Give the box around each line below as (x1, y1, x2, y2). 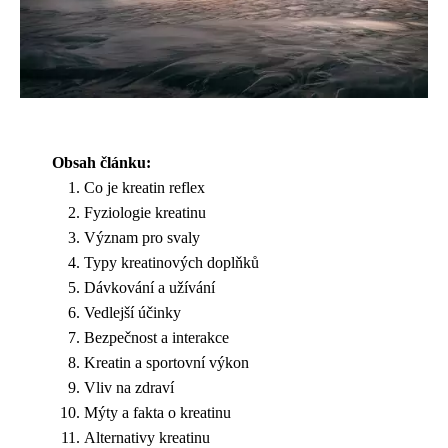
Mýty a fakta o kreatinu (84, 403, 231, 421)
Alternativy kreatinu (84, 428, 210, 446)
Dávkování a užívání (84, 278, 215, 296)
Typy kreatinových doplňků (84, 253, 259, 271)
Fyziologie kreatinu (84, 203, 206, 221)
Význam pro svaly (84, 228, 200, 246)
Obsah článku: (52, 153, 151, 171)
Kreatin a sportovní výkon (84, 353, 249, 371)
